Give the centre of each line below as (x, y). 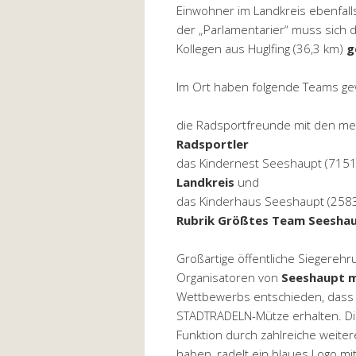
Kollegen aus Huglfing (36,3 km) (261, 48)
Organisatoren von (229, 277)
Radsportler (213, 143)
